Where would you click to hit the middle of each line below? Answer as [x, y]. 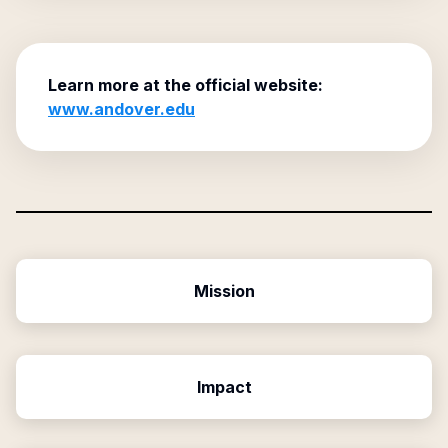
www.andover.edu [121, 109]
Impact [224, 387]
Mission [224, 291]
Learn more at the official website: [185, 85]
